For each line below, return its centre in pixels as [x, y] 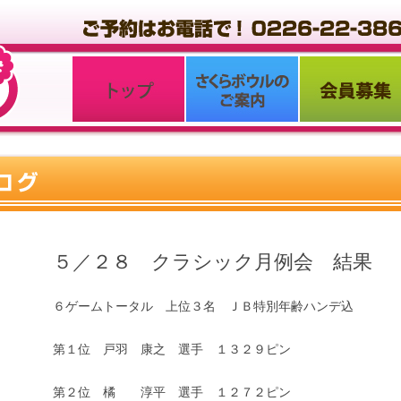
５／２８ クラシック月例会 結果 [212, 262]
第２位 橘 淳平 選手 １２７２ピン [171, 392]
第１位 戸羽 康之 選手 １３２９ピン [171, 349]
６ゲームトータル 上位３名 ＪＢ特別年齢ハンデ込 [203, 306]
